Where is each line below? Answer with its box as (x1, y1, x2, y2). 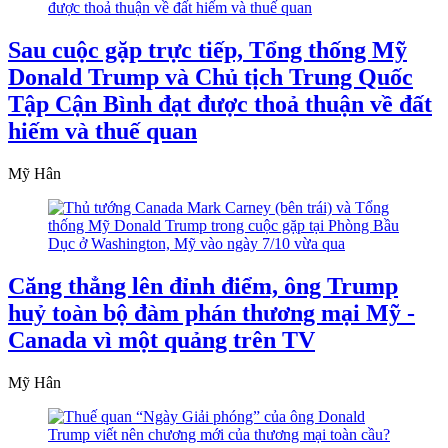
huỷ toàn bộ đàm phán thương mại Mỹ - (8, 300, 415, 327)
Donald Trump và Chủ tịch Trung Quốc (8, 64, 413, 91)
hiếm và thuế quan (8, 118, 197, 145)
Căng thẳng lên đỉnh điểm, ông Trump (8, 273, 398, 300)
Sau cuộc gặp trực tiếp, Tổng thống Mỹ (8, 37, 407, 64)
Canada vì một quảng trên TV (8, 327, 315, 354)
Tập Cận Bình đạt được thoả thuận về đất (8, 91, 432, 118)
